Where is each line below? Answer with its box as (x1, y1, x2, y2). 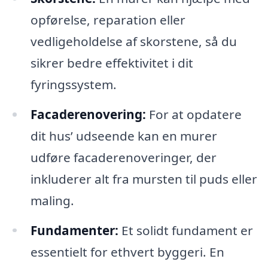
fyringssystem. (30, 75, 117, 93)
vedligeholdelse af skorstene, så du (30, 32, 237, 50)
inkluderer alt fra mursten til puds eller (30, 170, 257, 187)
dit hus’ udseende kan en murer (30, 127, 217, 144)
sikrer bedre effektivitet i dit (30, 54, 193, 71)
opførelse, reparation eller (30, 11, 185, 28)
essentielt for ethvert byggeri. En (30, 243, 224, 260)
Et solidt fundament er (118, 221, 253, 239)
